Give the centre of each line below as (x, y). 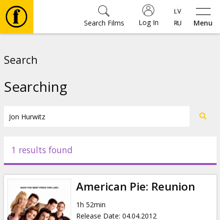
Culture (37, 134)
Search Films (104, 23)
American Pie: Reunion (135, 186)
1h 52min (91, 204)
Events (35, 163)
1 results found (42, 150)
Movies (36, 47)
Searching (35, 86)
